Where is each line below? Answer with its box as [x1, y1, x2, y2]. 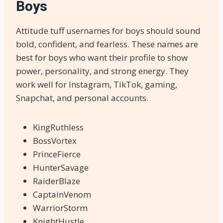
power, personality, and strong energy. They [16, 65, 189, 77]
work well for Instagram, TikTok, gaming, [16, 78, 177, 90]
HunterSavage [33, 161, 89, 173]
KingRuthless [33, 121, 84, 133]
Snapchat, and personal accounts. [16, 92, 148, 104]
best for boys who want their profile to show [16, 51, 188, 63]
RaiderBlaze [33, 175, 80, 187]
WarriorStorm [33, 202, 88, 214]
